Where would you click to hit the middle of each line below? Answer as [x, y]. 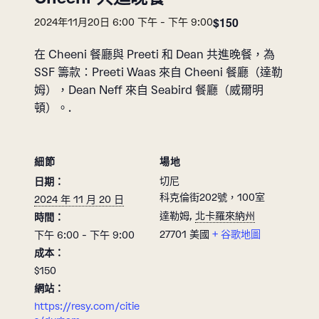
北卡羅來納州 [225, 216]
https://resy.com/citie [87, 306]
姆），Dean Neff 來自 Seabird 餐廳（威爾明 [149, 90]
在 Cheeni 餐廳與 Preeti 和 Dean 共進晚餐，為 [155, 54]
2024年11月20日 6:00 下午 [96, 22]
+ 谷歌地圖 [236, 234]
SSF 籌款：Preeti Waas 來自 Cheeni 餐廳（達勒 [158, 72]
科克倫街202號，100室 [212, 197]
